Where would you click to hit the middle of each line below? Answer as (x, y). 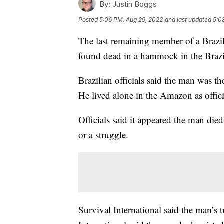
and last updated (188, 20)
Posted (89, 20)
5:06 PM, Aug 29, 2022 (131, 20)
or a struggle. (103, 135)
